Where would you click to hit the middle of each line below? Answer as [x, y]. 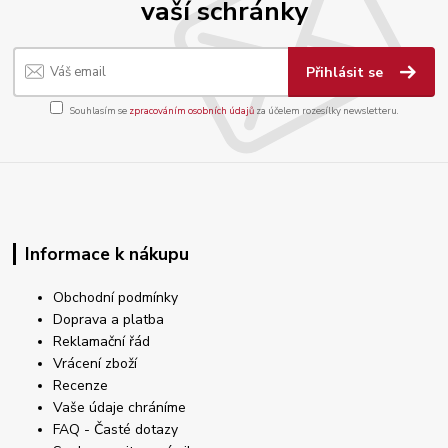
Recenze [81, 385]
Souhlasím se [99, 111]
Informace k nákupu [106, 253]
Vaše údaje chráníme [120, 407]
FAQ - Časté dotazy [116, 429]
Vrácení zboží [95, 363]
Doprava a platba [109, 319]
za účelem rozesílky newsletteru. [326, 111]
